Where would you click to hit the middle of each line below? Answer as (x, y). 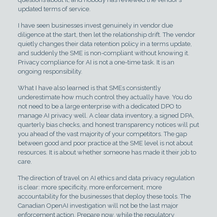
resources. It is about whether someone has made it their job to (107, 153)
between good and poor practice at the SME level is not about (105, 143)
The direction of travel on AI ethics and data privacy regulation (106, 178)
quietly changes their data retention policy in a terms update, (105, 44)
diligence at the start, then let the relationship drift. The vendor (106, 35)
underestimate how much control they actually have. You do (105, 97)
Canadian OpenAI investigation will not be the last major (98, 206)
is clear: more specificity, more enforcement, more (90, 187)
